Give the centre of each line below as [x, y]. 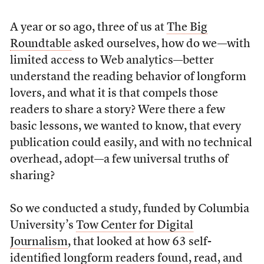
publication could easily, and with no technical [131, 143]
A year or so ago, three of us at [88, 28]
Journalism [39, 242]
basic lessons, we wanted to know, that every [125, 127]
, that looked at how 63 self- [139, 242]
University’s [43, 226]
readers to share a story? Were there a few [117, 110]
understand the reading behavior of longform [128, 77]
